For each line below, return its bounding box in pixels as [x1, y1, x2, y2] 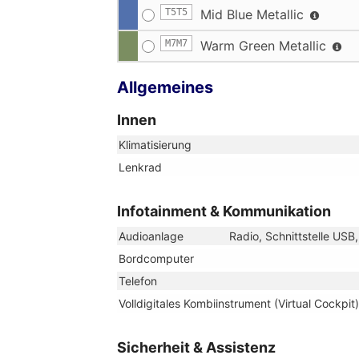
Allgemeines [117, 77, 213, 97]
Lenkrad [119, 159, 162, 174]
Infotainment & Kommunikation [117, 202, 331, 220]
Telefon [119, 273, 157, 288]
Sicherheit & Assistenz [117, 338, 276, 356]
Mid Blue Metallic [200, 6, 308, 22]
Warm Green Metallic [200, 37, 330, 54]
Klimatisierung [119, 137, 192, 151]
